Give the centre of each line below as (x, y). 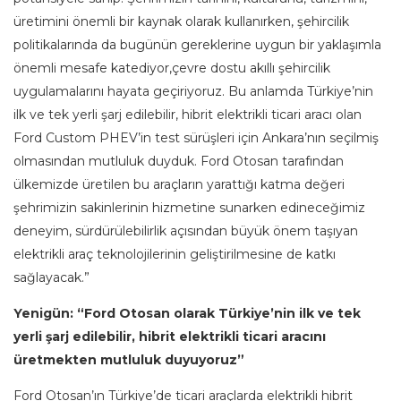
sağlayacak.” (51, 278)
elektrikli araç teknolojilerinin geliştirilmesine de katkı (175, 255)
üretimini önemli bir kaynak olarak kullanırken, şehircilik (181, 22)
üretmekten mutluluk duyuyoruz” (129, 360)
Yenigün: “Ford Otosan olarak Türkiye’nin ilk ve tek (187, 314)
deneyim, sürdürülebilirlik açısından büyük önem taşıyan (186, 231)
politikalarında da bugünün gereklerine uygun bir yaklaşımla (197, 45)
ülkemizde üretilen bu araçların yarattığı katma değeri (179, 185)
